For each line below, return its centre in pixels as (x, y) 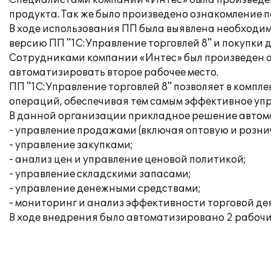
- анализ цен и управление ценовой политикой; (128, 160)
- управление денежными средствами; (105, 189)
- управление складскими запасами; (100, 174)
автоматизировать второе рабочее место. (114, 73)
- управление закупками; (71, 145)
